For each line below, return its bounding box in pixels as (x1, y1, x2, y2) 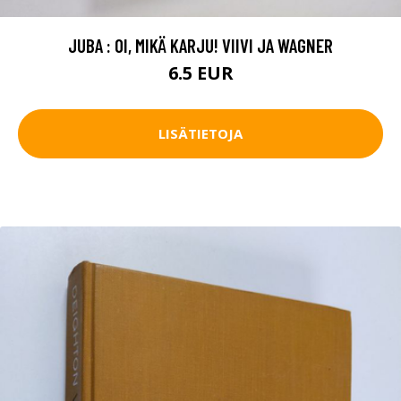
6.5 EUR (167, 60, 234, 85)
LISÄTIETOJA (158, 124, 243, 143)
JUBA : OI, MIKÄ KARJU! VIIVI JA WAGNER (68, 33, 333, 56)
